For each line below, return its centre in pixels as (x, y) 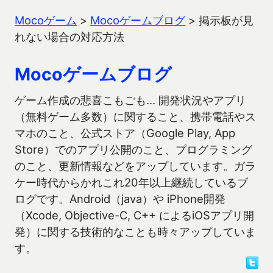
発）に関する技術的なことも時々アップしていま (135, 232)
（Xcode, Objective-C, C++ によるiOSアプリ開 (134, 215)
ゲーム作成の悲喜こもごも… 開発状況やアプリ (130, 100)
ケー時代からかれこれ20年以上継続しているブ (131, 182)
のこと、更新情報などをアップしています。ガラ (135, 166)
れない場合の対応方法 (69, 37)
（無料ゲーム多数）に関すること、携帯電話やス (135, 116)
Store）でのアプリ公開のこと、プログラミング (133, 149)
